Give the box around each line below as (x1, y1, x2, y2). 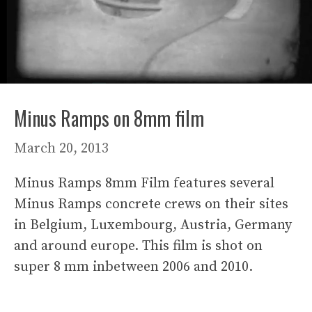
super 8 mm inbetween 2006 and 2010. (14, 258, 253, 276)
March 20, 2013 (14, 140, 109, 158)
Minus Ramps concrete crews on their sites (14, 196, 288, 214)
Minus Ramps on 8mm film (14, 104, 204, 133)
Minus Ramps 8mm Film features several (14, 175, 274, 193)
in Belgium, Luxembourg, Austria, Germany (14, 217, 292, 235)
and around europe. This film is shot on (14, 237, 263, 256)
